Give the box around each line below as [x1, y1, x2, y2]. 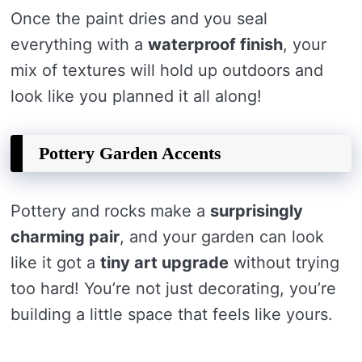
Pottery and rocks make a [11, 201, 210, 221]
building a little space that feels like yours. [11, 305, 333, 324]
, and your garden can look [120, 227, 324, 246]
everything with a [11, 35, 148, 54]
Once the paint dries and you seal [11, 9, 267, 28]
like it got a [11, 253, 100, 272]
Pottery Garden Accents [39, 143, 221, 163]
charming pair [11, 227, 120, 246]
